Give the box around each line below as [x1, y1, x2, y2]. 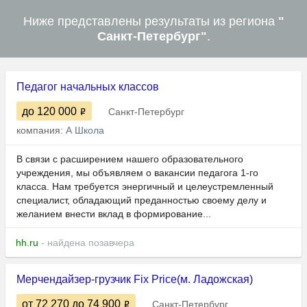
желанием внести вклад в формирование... [16, 208, 211, 220]
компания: [16, 125, 66, 136]
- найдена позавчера [38, 237, 134, 249]
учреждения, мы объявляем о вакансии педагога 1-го [16, 167, 258, 179]
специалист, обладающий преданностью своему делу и [16, 195, 267, 206]
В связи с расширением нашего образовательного [16, 153, 243, 165]
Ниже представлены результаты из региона [23, 14, 278, 29]
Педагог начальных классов [16, 81, 159, 93]
